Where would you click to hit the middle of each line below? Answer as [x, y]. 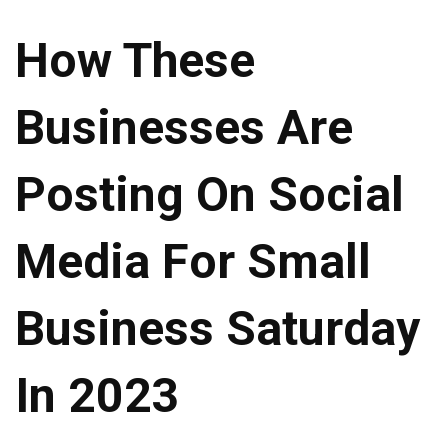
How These [135, 61]
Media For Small [193, 262]
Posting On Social [209, 195]
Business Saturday [217, 329]
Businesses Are [184, 128]
